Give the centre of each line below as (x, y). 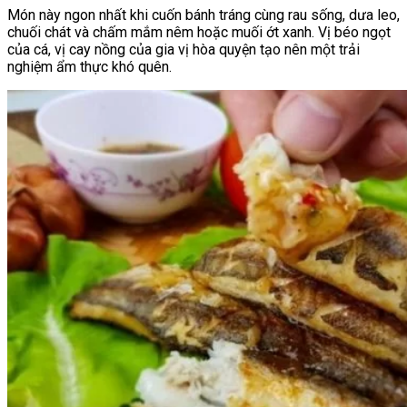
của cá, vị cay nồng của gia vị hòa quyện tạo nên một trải (184, 50)
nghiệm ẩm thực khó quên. (89, 67)
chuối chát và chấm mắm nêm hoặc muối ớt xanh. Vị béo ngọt (199, 33)
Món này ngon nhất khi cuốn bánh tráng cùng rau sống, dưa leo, (203, 15)
